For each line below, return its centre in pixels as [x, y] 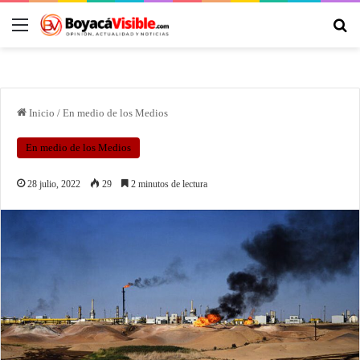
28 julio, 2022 [54, 184]
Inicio [41, 112]
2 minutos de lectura [168, 184]
